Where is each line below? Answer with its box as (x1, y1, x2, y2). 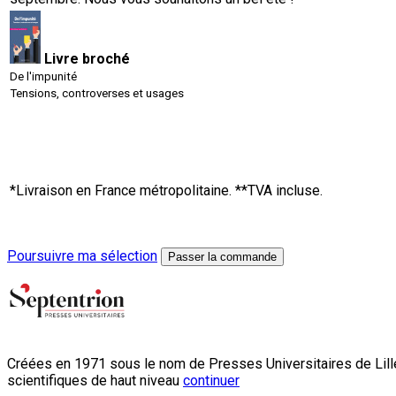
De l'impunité (10, 69, 77, 83)
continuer (183, 371, 240, 389)
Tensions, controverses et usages (10, 86, 184, 100)
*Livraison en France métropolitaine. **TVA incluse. (10, 181, 323, 199)
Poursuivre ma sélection (7, 247, 157, 264)
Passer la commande (168, 249, 277, 263)
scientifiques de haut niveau (7, 371, 183, 389)
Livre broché (44, 49, 130, 67)
